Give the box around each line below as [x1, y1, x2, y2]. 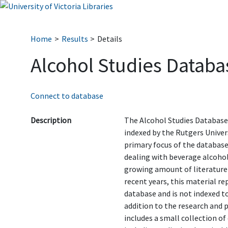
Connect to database [31, 91, 103, 101]
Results [61, 34, 88, 44]
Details [97, 34, 123, 44]
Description [31, 115, 71, 125]
